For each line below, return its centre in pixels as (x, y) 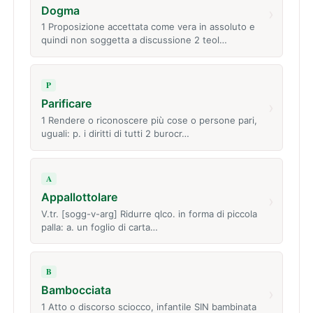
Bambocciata (76, 290)
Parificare (66, 104)
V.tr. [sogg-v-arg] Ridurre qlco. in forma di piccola (149, 213)
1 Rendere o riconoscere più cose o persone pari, (149, 120)
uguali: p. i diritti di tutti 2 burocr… (115, 133)
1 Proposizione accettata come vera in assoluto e (148, 27)
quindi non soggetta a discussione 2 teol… (134, 40)
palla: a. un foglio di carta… (99, 227)
